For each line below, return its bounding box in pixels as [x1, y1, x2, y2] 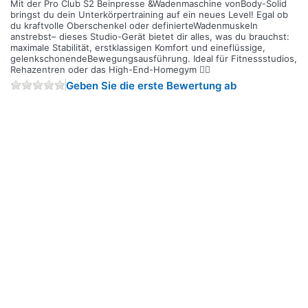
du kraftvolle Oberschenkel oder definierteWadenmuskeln [10, 19, 258, 31]
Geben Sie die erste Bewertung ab [66, 78, 236, 92]
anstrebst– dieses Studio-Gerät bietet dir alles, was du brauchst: [10, 30, 289, 42]
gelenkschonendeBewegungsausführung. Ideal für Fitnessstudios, [10, 52, 297, 64]
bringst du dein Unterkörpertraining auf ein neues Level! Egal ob [10, 8, 288, 20]
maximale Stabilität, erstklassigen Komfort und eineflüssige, [10, 41, 265, 53]
